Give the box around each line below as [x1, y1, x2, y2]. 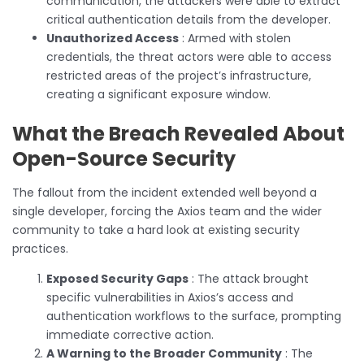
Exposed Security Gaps [46, 270, 188, 287]
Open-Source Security [12, 145, 236, 172]
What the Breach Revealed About [12, 119, 344, 147]
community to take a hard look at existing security [12, 221, 300, 238]
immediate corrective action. [46, 326, 214, 343]
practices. [12, 240, 68, 257]
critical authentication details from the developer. [46, 11, 331, 28]
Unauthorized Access [46, 29, 179, 46]
